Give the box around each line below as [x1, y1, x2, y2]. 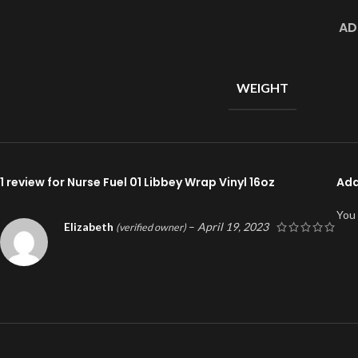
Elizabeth [64, 220, 116, 234]
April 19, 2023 [197, 220, 268, 234]
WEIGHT [237, 80, 288, 96]
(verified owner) [116, 221, 186, 234]
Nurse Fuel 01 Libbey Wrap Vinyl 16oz [67, 174, 275, 191]
